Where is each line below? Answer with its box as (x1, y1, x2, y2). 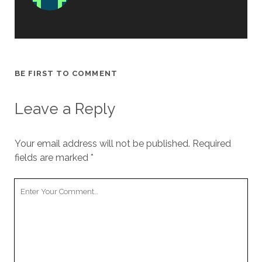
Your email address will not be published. (14, 138, 190, 150)
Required (192, 138, 231, 150)
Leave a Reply (14, 100, 115, 118)
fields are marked (14, 152, 91, 164)
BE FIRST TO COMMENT (14, 69, 118, 78)
